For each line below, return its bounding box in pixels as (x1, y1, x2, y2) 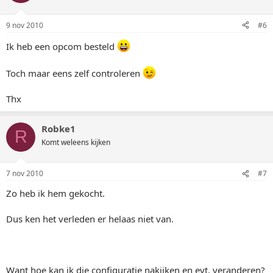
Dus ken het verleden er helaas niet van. (6, 213, 174, 225)
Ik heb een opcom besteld (6, 40, 117, 52)
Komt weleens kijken (41, 136, 110, 147)
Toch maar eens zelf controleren (6, 66, 143, 79)
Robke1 (41, 122, 76, 135)
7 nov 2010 (6, 168, 43, 179)
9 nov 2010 (6, 19, 43, 30)
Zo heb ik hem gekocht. (6, 187, 105, 200)
